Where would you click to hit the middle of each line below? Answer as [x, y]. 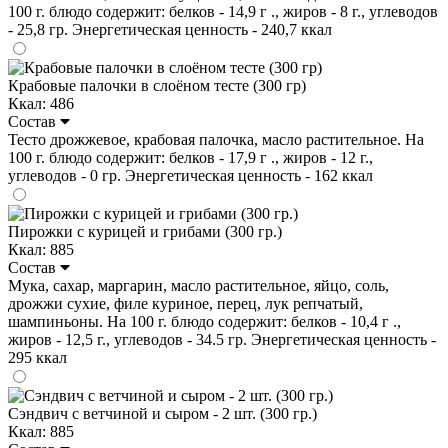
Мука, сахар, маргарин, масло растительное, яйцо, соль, [198, 285]
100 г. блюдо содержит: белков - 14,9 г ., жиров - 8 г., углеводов [223, 11]
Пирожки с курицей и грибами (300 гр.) [145, 231]
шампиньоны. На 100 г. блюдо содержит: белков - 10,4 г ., [204, 321]
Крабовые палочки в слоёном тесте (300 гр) [157, 85]
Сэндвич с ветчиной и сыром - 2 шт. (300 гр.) [162, 413]
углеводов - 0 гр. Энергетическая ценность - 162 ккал [190, 175]
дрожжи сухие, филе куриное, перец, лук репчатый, [185, 303]
